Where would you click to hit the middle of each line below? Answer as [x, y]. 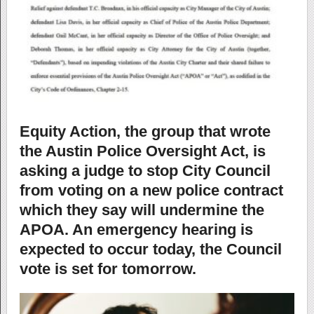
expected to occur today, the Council [150, 250]
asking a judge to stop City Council [145, 171]
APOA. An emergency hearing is [136, 230]
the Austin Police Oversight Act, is [142, 151]
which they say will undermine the [142, 210]
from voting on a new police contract [151, 191]
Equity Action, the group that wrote [145, 132]
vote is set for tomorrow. [108, 269]
